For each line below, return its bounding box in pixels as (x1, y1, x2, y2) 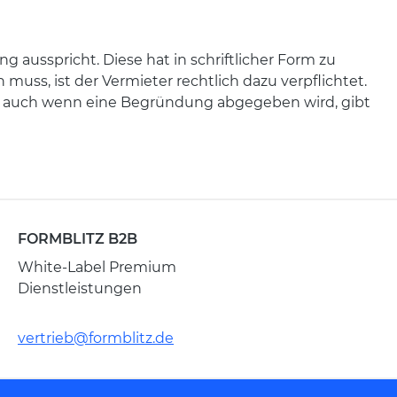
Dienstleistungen (18, 280, 142, 297)
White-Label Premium (18, 259, 176, 276)
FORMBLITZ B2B (18, 230, 137, 247)
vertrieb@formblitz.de (18, 330, 174, 346)
